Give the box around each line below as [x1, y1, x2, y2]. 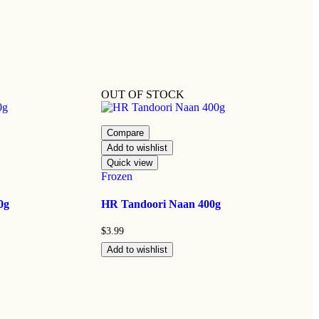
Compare [106, 127, 144, 138]
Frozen [100, 169, 132, 182]
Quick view [106, 157, 152, 168]
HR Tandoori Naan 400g [100, 198, 221, 211]
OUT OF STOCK [100, 88, 184, 100]
